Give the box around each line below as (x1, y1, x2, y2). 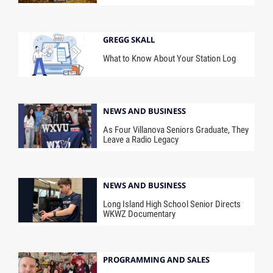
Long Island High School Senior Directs (103, 198, 241, 210)
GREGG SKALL (103, 34, 155, 46)
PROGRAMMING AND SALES (103, 253, 210, 265)
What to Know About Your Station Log (103, 53, 236, 65)
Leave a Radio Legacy (103, 134, 179, 146)
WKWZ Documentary (103, 208, 176, 219)
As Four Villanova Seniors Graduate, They (103, 124, 249, 136)
